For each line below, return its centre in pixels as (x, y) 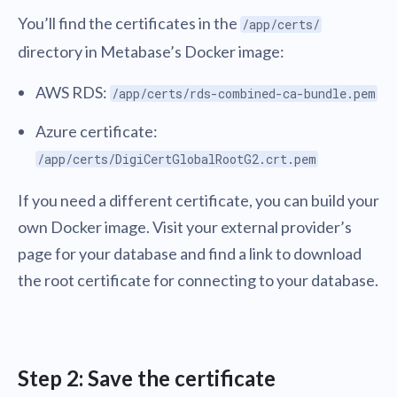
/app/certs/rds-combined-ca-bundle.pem (244, 93)
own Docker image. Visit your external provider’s (185, 227)
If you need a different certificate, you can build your (198, 200)
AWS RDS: (73, 92)
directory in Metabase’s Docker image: (151, 51)
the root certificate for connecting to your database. (198, 280)
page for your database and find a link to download (190, 253)
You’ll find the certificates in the (129, 23)
